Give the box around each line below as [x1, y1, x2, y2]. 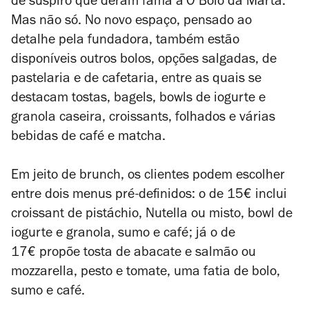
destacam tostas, [11, 92, 110, 106]
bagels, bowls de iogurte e [114, 92, 266, 106]
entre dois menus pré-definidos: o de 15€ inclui [11, 189, 287, 203]
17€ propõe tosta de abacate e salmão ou [11, 247, 256, 261]
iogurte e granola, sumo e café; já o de [11, 228, 235, 241]
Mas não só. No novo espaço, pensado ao [11, 15, 252, 29]
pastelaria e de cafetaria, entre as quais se [11, 73, 261, 87]
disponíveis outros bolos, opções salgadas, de [11, 54, 277, 68]
